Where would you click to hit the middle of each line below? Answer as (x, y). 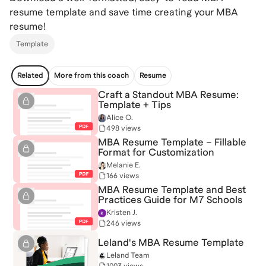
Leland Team (128, 255)
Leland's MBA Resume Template (171, 242)
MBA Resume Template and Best (172, 190)
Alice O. (120, 118)
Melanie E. (123, 165)
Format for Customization (156, 152)
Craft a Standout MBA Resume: (168, 95)
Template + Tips (134, 105)
